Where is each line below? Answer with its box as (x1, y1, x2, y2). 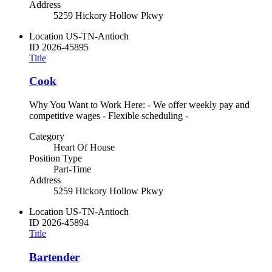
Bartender (29, 250, 80, 263)
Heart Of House (53, 142, 115, 153)
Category (29, 131, 64, 142)
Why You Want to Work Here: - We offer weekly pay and (29, 100, 250, 110)
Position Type (29, 153, 82, 164)
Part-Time (53, 164, 91, 175)
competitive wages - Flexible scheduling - (29, 110, 188, 121)
